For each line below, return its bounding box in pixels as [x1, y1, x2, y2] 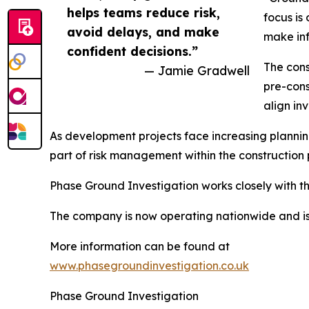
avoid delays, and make [67, 23, 219, 39]
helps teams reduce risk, [67, 4, 220, 20]
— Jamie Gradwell [144, 62, 250, 78]
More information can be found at [50, 239, 230, 253]
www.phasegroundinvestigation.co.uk [50, 258, 249, 272]
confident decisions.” [67, 43, 198, 59]
